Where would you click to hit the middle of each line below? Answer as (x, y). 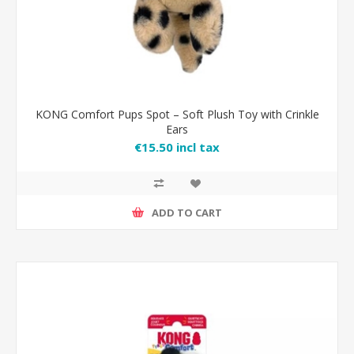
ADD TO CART (187, 212)
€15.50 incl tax (177, 147)
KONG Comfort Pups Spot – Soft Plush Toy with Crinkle (177, 114)
